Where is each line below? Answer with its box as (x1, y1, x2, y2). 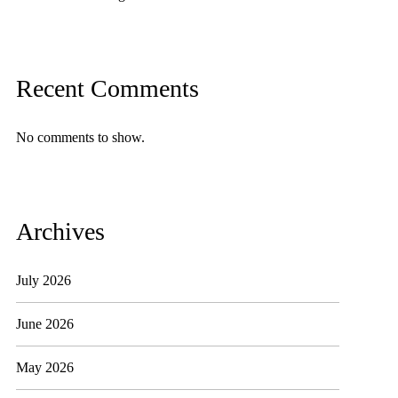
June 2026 (16, 316, 75, 331)
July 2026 (16, 273, 72, 288)
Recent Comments (16, 75, 200, 102)
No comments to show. (16, 130, 146, 145)
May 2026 (16, 360, 75, 375)
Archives (16, 218, 106, 245)
